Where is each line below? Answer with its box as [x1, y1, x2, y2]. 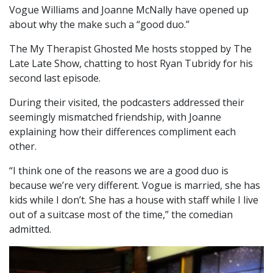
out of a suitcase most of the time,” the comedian [9, 207, 233, 221]
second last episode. [9, 71, 101, 85]
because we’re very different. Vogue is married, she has [9, 178, 260, 192]
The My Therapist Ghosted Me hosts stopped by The [9, 41, 252, 55]
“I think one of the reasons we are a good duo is [9, 163, 229, 177]
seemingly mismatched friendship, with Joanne [9, 110, 221, 124]
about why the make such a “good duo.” [9, 17, 190, 31]
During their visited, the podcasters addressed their [9, 95, 244, 109]
